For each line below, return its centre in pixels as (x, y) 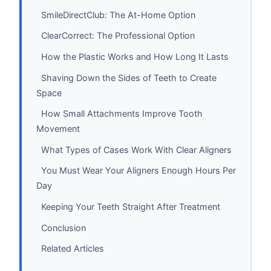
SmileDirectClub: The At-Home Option (118, 15)
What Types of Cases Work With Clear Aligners (136, 149)
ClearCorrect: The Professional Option (118, 36)
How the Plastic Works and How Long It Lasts (135, 57)
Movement (58, 129)
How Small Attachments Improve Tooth (122, 114)
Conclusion (64, 227)
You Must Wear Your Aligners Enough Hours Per (139, 171)
